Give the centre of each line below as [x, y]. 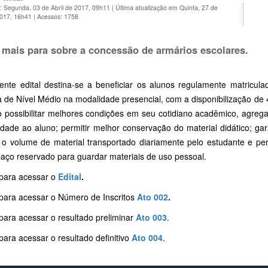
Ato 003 [151, 217]
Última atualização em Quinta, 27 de [167, 8]
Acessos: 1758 [58, 17]
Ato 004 [147, 238]
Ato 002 [153, 197]
